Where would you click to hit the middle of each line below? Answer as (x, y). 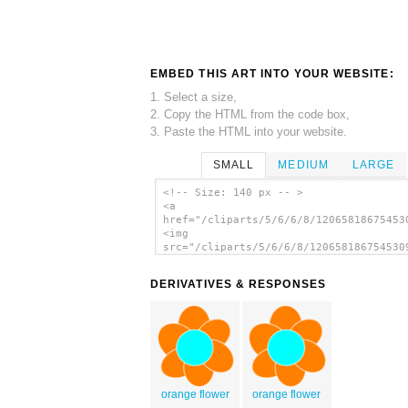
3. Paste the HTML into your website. (249, 131)
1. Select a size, (194, 97)
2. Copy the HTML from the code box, (250, 114)
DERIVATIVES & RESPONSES (238, 285)
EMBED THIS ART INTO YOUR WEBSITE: (272, 73)
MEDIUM (303, 164)
